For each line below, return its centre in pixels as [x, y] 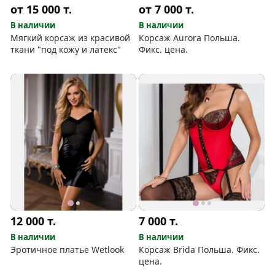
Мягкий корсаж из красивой [71, 37]
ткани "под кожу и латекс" [66, 49]
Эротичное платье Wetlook [68, 250]
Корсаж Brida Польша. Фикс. [199, 250]
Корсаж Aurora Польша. [190, 37]
